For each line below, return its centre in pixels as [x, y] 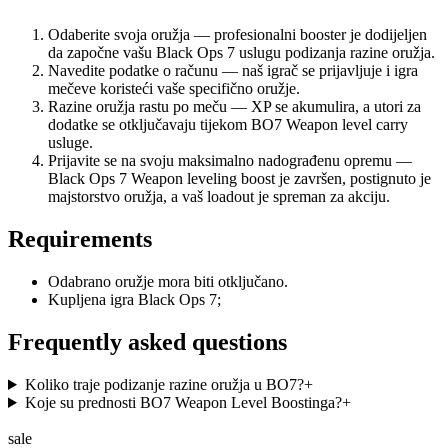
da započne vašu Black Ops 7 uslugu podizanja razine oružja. [241, 53]
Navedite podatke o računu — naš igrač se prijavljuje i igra [233, 71]
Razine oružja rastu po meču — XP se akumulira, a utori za [234, 107]
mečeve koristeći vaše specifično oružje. [174, 89]
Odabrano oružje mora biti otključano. [168, 282]
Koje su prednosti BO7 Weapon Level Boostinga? [183, 402]
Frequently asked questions [147, 342]
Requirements [80, 239]
